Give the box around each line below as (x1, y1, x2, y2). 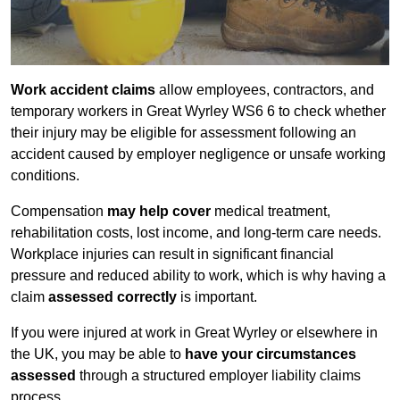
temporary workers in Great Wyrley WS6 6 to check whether (11, 104, 386, 120)
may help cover (107, 204, 211, 220)
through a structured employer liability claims (76, 368, 361, 384)
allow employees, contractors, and (155, 82, 374, 98)
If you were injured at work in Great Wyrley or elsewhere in (11, 325, 378, 341)
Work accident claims (11, 82, 155, 98)
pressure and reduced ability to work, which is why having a (11, 268, 386, 284)
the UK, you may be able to (11, 346, 185, 362)
